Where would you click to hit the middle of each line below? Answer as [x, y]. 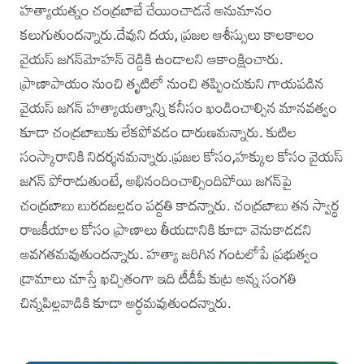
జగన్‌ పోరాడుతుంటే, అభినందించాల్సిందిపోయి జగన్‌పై [156, 180]
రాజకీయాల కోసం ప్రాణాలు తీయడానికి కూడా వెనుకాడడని [166, 229]
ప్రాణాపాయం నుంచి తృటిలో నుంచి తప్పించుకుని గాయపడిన [172, 83]
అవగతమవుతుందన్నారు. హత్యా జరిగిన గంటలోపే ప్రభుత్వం [169, 253]
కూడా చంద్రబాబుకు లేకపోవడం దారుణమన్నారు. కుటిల [158, 132]
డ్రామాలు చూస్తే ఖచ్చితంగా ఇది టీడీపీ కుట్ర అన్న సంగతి [158, 278]
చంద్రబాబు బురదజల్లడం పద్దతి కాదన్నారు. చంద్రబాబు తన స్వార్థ [180, 205]
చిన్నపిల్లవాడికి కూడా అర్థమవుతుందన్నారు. [126, 302]
